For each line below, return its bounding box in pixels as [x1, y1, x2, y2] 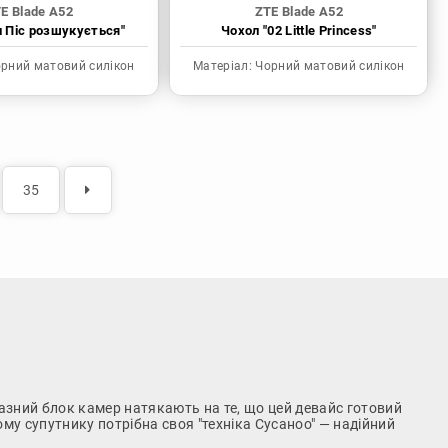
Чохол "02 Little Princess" [221, 23, 377, 39]
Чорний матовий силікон [252, 59, 405, 74]
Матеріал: [193, 59, 253, 74]
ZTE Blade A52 [254, 4, 344, 20]
